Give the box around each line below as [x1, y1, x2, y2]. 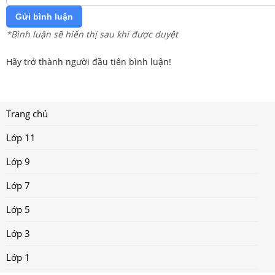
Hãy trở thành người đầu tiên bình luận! [6, 56, 171, 68]
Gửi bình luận [15, 12, 73, 21]
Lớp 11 [6, 131, 36, 144]
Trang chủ [6, 107, 48, 120]
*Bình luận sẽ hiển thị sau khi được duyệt [6, 28, 178, 40]
